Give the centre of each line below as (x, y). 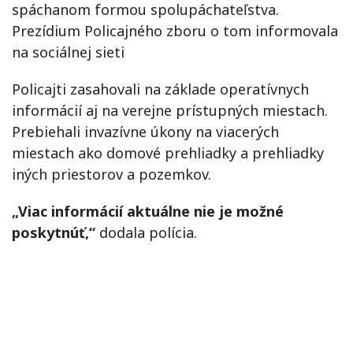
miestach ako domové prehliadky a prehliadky (168, 152)
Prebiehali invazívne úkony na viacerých (145, 131)
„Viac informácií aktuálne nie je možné (148, 211)
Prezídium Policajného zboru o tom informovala (175, 30)
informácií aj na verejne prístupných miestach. (170, 110)
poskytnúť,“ (54, 232)
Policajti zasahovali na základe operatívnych (160, 89)
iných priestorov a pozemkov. (111, 174)
